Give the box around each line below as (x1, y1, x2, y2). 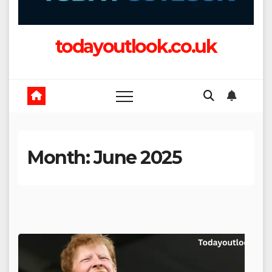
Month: (27, 146, 93, 169)
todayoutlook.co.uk (55, 35, 217, 58)
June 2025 (93, 146, 182, 169)
